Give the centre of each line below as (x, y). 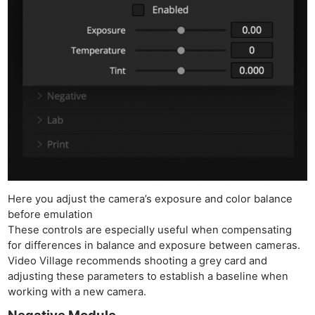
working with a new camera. (77, 291)
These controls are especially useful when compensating (150, 230)
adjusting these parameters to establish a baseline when (148, 276)
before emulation (51, 214)
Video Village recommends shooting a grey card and (138, 261)
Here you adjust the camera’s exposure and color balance (150, 199)
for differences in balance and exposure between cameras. (154, 245)
